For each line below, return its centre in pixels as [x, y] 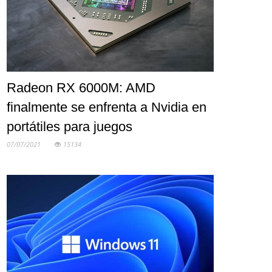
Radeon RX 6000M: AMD [81, 87]
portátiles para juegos [70, 126]
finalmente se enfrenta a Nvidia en [107, 107]
